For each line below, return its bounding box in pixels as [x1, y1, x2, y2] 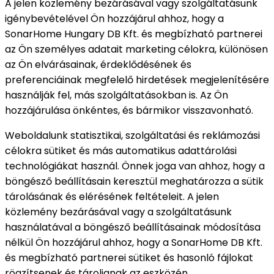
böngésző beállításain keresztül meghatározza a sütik [5, 174, 264, 188]
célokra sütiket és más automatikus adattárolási [5, 143, 237, 158]
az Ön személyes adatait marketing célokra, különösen [5, 42, 268, 56]
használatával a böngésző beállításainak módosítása [5, 220, 261, 234]
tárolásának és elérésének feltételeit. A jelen [5, 189, 219, 204]
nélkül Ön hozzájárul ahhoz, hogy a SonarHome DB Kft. [5, 235, 262, 250]
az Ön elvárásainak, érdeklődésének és [5, 57, 191, 72]
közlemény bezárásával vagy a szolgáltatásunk [5, 204, 232, 219]
